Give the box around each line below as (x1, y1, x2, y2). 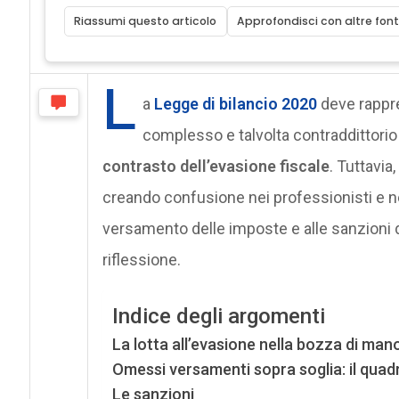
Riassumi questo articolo (74, 12, 217, 28)
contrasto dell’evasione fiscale (102, 156, 330, 175)
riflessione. (102, 249, 181, 269)
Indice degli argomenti (111, 304, 325, 329)
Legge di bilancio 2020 (153, 94, 317, 113)
